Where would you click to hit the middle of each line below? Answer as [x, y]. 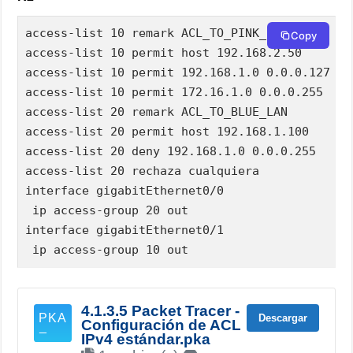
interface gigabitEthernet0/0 [125, 190]
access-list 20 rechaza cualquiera [143, 171]
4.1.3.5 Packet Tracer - [161, 310]
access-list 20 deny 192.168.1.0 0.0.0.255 [171, 151]
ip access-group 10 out [107, 249]
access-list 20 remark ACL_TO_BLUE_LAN [157, 111]
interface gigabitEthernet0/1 [125, 230]
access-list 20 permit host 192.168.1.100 [167, 131]
